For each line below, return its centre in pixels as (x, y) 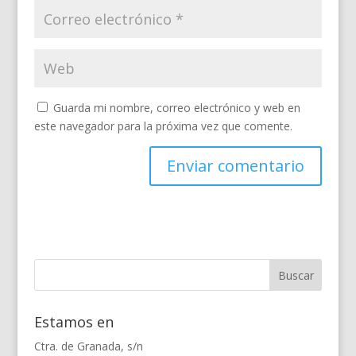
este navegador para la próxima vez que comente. (163, 126)
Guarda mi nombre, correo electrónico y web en (176, 108)
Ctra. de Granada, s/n (88, 346)
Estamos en (74, 322)
